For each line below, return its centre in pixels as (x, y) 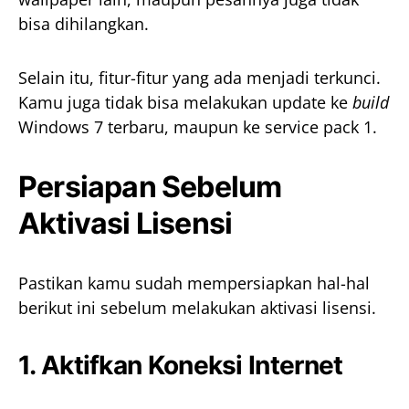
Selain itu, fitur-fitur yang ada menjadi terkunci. (199, 78)
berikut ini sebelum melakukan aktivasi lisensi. (197, 308)
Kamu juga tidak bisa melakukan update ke (185, 103)
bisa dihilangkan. (84, 24)
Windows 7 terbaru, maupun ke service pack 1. (198, 127)
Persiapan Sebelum (150, 187)
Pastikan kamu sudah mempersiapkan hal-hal (194, 283)
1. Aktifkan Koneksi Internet (181, 366)
